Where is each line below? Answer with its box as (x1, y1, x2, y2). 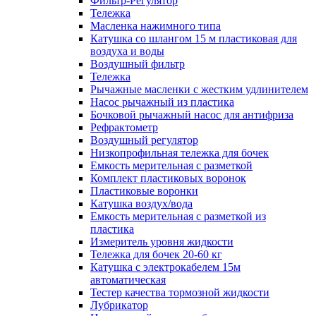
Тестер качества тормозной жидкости (90, 286, 269, 298)
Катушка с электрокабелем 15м (90, 261, 241, 273)
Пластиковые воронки (90, 185, 198, 197)
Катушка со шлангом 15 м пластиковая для (90, 32, 297, 44)
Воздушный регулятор (90, 134, 198, 146)
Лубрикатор (90, 299, 148, 311)
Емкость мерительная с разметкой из (90, 210, 266, 222)
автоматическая (90, 274, 166, 286)
